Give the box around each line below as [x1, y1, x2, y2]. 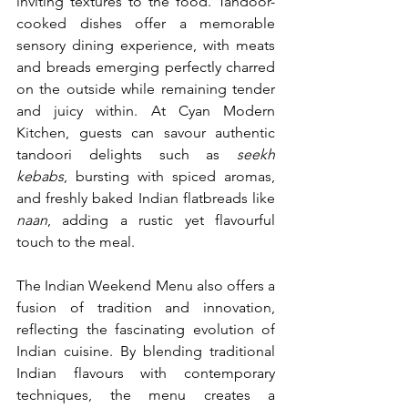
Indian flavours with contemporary [16, 363, 275, 382]
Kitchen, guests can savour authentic [16, 123, 275, 141]
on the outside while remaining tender [16, 79, 275, 97]
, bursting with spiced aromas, [64, 167, 275, 185]
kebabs [16, 167, 64, 185]
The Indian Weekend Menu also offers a [16, 276, 275, 294]
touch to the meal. [16, 232, 135, 250]
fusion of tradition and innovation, [16, 298, 275, 316]
